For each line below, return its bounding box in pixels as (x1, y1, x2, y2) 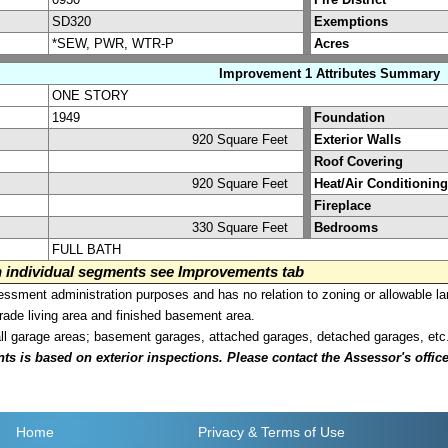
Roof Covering (314, 153, 403, 169)
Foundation (314, 109, 385, 125)
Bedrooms (314, 219, 378, 235)
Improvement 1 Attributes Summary (219, 65, 440, 81)
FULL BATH (52, 241, 121, 257)
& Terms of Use (247, 424, 345, 441)
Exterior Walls (314, 131, 401, 147)
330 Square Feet (192, 219, 300, 235)
